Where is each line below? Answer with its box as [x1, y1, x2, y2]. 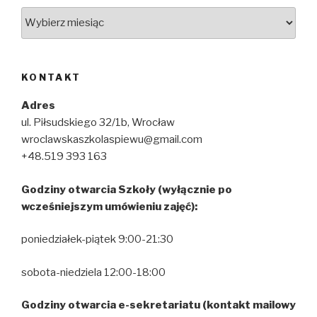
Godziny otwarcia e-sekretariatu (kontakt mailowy [21, 299, 296, 312]
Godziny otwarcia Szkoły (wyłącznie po [21, 183, 232, 196]
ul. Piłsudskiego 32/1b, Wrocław [21, 116, 175, 129]
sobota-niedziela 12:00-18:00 [21, 265, 166, 279]
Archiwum [21, 8, 74, 21]
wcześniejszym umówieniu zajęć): [21, 200, 197, 213]
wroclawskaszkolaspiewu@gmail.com [21, 133, 202, 146]
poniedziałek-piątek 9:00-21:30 [21, 233, 173, 246]
